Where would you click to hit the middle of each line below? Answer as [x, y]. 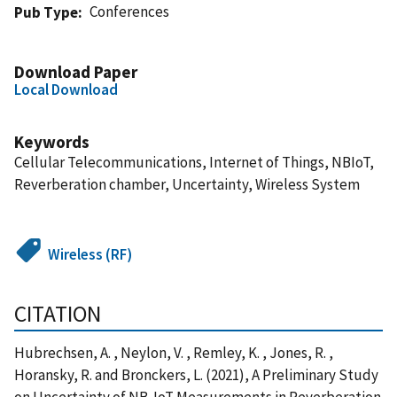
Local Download [66, 89]
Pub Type [46, 12]
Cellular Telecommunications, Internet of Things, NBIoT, [194, 162]
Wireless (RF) [90, 254]
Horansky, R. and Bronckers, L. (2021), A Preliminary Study [196, 374]
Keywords [52, 141]
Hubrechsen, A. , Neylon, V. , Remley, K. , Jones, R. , [174, 352]
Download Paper [76, 71]
